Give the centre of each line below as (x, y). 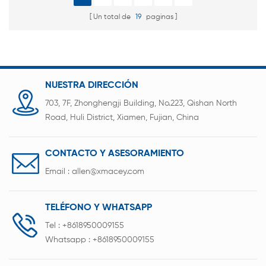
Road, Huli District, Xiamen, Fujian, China (122, 118)
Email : (58, 172)
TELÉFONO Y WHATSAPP (99, 208)
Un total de (113, 18)
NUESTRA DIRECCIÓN (92, 86)
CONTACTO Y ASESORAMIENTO (115, 154)
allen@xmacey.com (108, 172)
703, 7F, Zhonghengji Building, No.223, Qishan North (141, 104)
